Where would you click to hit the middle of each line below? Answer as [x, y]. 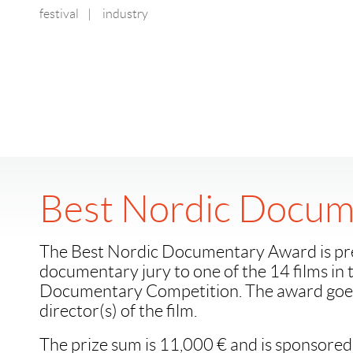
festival [59, 14]
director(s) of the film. [118, 311]
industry [125, 14]
